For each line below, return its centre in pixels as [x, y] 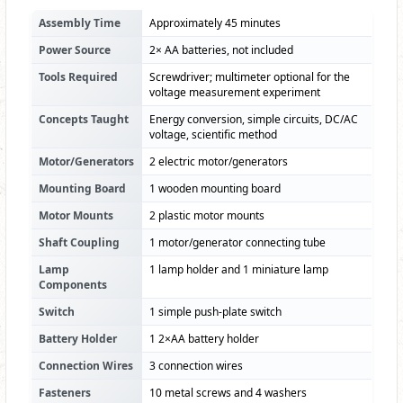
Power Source [75, 50]
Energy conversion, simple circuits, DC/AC [254, 120]
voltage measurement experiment [235, 93]
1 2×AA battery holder [204, 339]
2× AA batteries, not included [221, 50]
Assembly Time [80, 23]
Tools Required [78, 77]
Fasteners [65, 393]
